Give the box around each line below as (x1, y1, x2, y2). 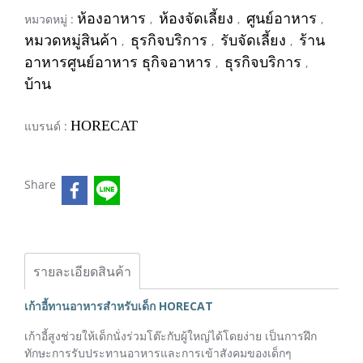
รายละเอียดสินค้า (33, 263, 131, 280)
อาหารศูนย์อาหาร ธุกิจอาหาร (24, 54, 216, 70)
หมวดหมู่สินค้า (24, 32, 122, 49)
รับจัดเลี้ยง (220, 32, 290, 49)
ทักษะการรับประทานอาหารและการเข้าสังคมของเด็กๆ (24, 345, 292, 361)
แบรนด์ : (24, 118, 70, 134)
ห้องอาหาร (77, 11, 150, 27)
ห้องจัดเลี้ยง (159, 11, 237, 27)
